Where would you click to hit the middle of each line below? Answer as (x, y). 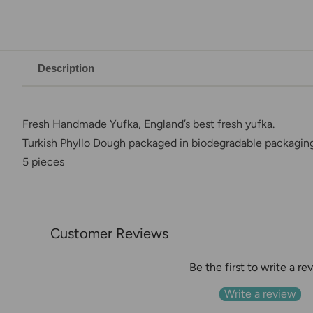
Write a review (260, 293)
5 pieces (45, 161)
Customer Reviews (109, 233)
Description (66, 68)
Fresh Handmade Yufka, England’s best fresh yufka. (148, 124)
